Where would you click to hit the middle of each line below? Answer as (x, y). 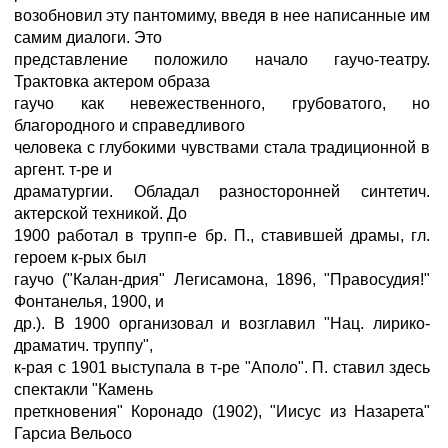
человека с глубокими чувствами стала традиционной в (222, 147)
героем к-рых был (80, 257)
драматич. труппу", (83, 345)
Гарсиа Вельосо (73, 433)
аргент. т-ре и (63, 169)
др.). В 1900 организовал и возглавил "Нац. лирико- (222, 323)
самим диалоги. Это (88, 37)
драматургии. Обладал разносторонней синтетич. (222, 191)
